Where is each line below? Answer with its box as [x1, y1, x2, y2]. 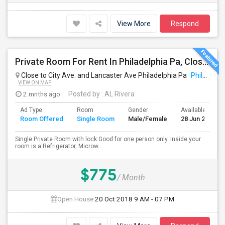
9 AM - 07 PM [134, 195, 174, 203]
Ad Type [20, 106, 42, 114]
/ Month [117, 173, 145, 182]
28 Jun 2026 [181, 115, 215, 123]
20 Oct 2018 [95, 195, 133, 203]
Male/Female [128, 115, 167, 123]
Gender [128, 106, 148, 114]
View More [117, 20, 151, 28]
